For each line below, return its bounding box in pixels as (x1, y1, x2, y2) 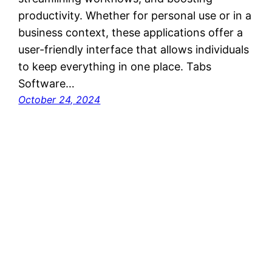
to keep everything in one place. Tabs (18, 60, 212, 73)
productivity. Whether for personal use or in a (18, 9, 252, 22)
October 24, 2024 (18, 93, 101, 106)
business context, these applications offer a (18, 26, 243, 39)
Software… (18, 77, 75, 90)
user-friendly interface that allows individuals (18, 43, 250, 56)
